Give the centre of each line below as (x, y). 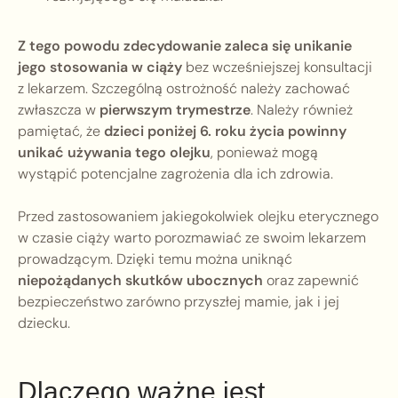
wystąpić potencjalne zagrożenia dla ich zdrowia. (175, 174)
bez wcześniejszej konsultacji (277, 68)
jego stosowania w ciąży (100, 68)
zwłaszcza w (59, 110)
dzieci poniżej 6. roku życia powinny (225, 131)
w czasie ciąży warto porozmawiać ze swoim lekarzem (192, 238)
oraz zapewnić (311, 281)
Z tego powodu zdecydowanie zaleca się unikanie (185, 46)
